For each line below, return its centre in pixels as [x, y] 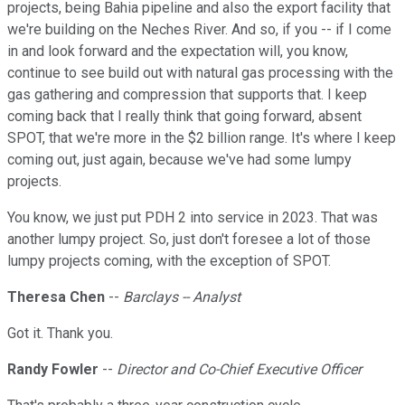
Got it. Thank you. [60, 334]
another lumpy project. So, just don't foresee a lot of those [189, 240]
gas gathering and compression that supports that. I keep [187, 95]
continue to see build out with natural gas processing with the [200, 73]
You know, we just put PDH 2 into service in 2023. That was [193, 218]
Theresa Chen [56, 297]
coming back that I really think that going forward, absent [184, 117]
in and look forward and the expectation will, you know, [178, 52]
